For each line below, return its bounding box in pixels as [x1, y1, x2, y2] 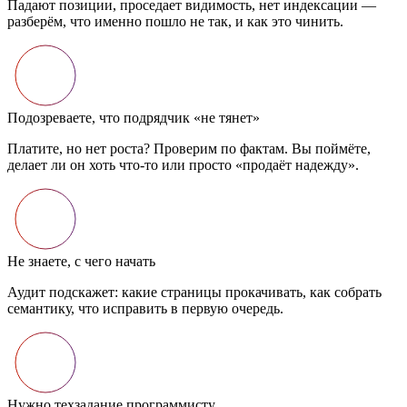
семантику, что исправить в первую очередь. [7, 300, 283, 316]
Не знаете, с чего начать [7, 253, 155, 269]
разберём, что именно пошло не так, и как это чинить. [7, 13, 343, 29]
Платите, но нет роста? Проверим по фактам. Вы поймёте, [7, 140, 371, 156]
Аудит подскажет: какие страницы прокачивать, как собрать [7, 283, 382, 300]
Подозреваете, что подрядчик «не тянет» [7, 109, 260, 125]
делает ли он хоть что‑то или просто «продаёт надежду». [7, 156, 359, 173]
